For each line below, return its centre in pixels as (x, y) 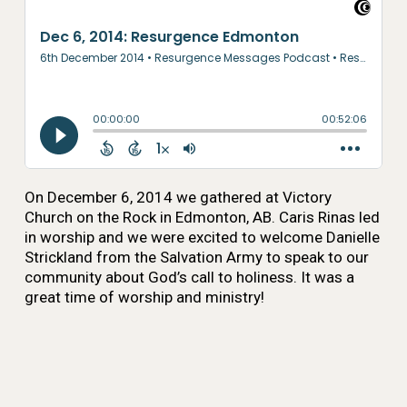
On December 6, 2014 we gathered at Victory (178, 197)
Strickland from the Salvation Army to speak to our (196, 257)
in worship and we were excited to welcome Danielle (202, 237)
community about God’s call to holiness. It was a (189, 277)
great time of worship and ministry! (144, 297)
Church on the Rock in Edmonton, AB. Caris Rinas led (202, 217)
